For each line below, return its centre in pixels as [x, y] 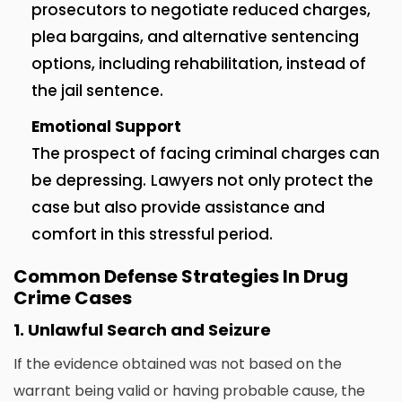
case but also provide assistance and [178, 208]
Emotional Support [106, 127]
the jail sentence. [97, 91]
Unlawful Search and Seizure [149, 330]
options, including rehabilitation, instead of [199, 64]
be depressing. [89, 181]
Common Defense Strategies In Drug [181, 277]
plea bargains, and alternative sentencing [195, 37]
